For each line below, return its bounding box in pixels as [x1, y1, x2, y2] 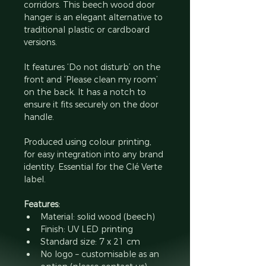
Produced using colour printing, [24, 136, 154, 147]
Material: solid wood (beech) [40, 211, 155, 222]
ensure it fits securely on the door [24, 99, 161, 110]
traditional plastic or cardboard [24, 24, 152, 35]
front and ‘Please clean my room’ [24, 74, 160, 85]
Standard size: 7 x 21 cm [40, 236, 140, 247]
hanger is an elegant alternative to [24, 11, 165, 23]
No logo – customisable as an [40, 248, 161, 259]
